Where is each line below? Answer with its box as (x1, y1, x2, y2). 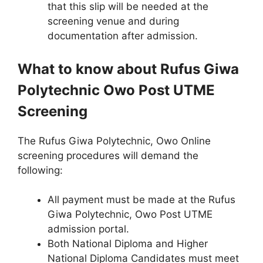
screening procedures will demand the (18, 149, 198, 161)
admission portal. (48, 223, 129, 235)
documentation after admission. (48, 30, 198, 42)
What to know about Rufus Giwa (18, 60, 239, 77)
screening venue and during (48, 15, 179, 27)
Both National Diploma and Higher (48, 238, 208, 249)
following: (18, 164, 63, 176)
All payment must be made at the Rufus (48, 194, 235, 205)
